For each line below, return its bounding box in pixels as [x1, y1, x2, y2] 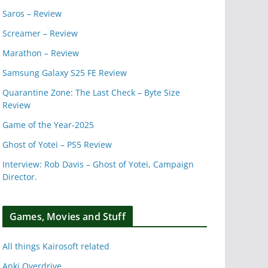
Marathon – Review [2, 47, 79, 59]
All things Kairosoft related [2, 240, 109, 252]
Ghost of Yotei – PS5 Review [2, 139, 112, 151]
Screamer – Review [2, 28, 78, 39]
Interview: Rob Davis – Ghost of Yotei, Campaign [2, 159, 194, 170]
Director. [2, 171, 37, 183]
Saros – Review [2, 8, 62, 20]
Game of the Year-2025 [2, 119, 94, 131]
